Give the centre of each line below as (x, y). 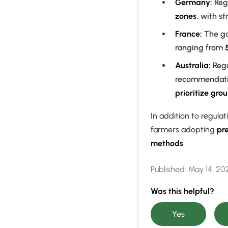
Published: (168, 169)
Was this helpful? (183, 191)
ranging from (200, 48)
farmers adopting (184, 130)
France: (189, 34)
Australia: (193, 66)
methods (167, 144)
